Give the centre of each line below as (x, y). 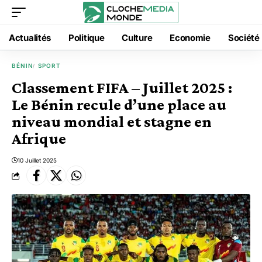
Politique (87, 37)
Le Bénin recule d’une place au (119, 104)
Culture (137, 37)
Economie (190, 37)
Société (244, 37)
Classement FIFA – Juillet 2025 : (122, 87)
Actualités (30, 37)
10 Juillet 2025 (37, 160)
